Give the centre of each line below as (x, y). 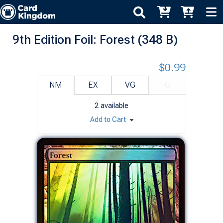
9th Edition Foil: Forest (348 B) (95, 39)
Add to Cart (109, 119)
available (114, 105)
